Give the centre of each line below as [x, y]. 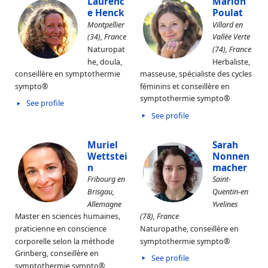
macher [230, 167]
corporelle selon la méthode [65, 241]
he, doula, [105, 62]
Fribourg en [106, 179]
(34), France [107, 36]
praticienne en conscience [61, 229]
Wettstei [107, 156]
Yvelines [225, 204]
